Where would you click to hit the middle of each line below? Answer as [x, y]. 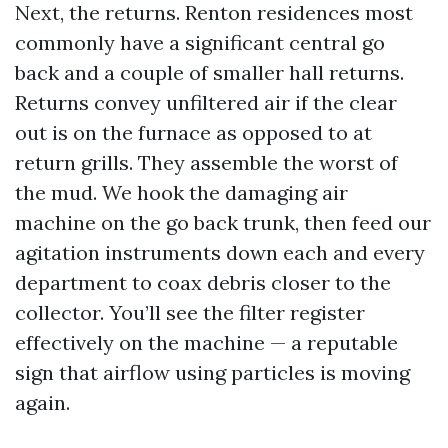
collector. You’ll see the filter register [190, 312]
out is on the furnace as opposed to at [193, 132]
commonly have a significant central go [200, 42]
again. [42, 402]
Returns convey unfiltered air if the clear [206, 102]
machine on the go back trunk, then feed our [223, 222]
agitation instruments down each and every [220, 252]
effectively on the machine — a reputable [206, 342]
